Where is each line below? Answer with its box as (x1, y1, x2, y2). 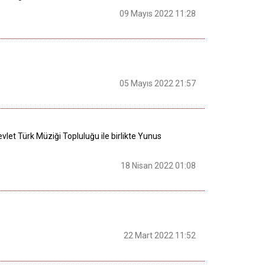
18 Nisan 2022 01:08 (121, 160, 196, 170)
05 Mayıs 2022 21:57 (119, 79, 196, 89)
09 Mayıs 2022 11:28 (119, 8, 196, 18)
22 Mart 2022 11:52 (124, 231, 196, 241)
